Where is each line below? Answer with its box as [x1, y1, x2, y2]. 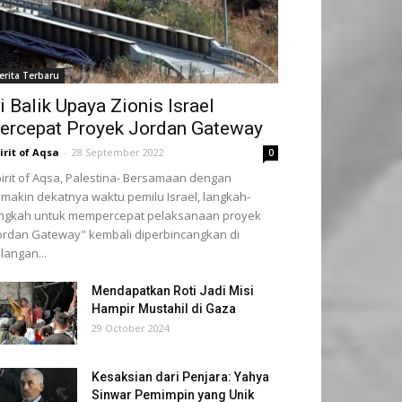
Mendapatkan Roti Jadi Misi [92, 284, 254, 298]
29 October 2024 [92, 321, 170, 335]
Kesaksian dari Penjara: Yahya [92, 370, 269, 384]
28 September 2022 [72, 145, 164, 159]
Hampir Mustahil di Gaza [92, 301, 236, 316]
